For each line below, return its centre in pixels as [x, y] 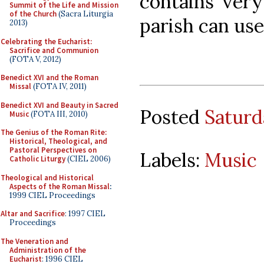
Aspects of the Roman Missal [60, 186]
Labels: [172, 160]
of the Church [33, 14]
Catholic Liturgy [37, 159]
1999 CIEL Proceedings [52, 195]
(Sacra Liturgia [85, 14]
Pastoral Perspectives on [53, 150]
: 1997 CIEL [85, 214]
